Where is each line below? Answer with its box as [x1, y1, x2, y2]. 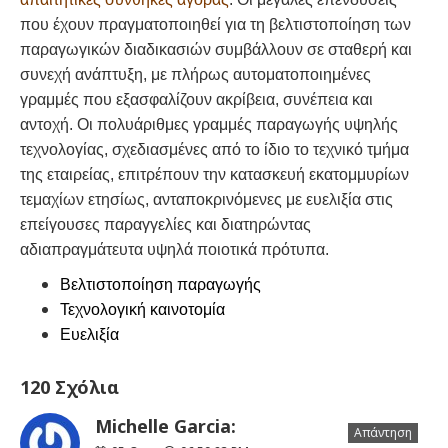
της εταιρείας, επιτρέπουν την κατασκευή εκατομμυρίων [20, 165, 409, 183]
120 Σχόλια [20, 374, 119, 399]
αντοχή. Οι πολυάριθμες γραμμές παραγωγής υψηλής [20, 115, 398, 133]
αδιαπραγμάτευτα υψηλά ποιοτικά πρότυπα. [20, 240, 329, 258]
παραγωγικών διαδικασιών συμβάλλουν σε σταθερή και [20, 40, 412, 58]
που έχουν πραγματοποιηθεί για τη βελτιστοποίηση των [20, 15, 411, 33]
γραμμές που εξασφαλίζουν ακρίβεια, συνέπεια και [20, 90, 373, 108]
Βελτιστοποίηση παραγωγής [60, 275, 261, 293]
